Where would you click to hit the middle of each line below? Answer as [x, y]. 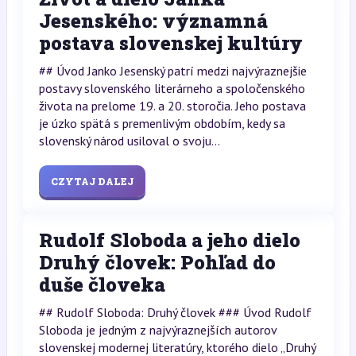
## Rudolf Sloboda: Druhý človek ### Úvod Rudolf [175, 313]
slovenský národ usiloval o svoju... [129, 141]
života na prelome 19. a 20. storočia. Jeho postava [172, 106]
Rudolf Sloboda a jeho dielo [169, 240]
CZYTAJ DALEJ [92, 182]
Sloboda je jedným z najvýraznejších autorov [157, 330]
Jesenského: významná [153, 21]
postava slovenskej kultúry [170, 43]
